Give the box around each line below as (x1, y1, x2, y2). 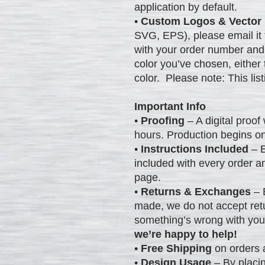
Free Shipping (138, 242, 212, 254)
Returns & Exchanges (141, 185, 251, 198)
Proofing (141, 114, 185, 127)
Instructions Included (141, 143, 248, 155)
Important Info (134, 100, 206, 112)
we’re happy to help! (134, 228, 237, 240)
